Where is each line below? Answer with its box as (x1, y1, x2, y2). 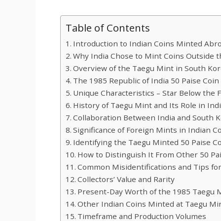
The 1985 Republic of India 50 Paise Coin (73, 75, 220, 85)
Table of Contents (66, 20, 150, 35)
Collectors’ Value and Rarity (77, 174, 175, 184)
